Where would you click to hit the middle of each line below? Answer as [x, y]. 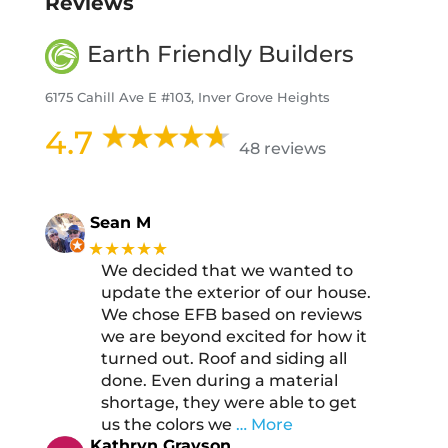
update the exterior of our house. [235, 293]
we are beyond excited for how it [233, 337]
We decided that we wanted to [226, 271]
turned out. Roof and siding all [223, 359]
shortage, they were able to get [228, 403]
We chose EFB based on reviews [231, 315]
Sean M [120, 222]
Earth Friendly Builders [221, 54]
